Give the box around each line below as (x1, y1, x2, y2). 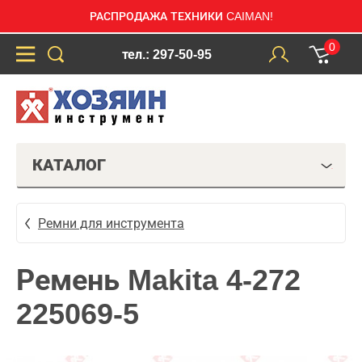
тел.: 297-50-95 (121, 47, 212, 61)
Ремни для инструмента (38, 216, 184, 230)
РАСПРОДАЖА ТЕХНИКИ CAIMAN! (89, 10, 273, 23)
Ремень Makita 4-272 (16, 263, 301, 297)
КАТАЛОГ (32, 156, 106, 174)
